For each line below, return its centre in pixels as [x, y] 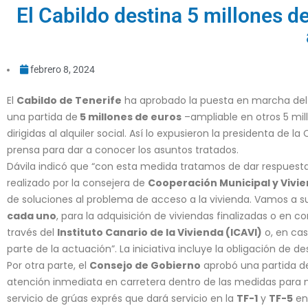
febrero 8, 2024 [63, 69]
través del [32, 232]
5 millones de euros [130, 117]
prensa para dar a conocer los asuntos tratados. [123, 150]
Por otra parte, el [48, 265]
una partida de [42, 117]
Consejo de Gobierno [145, 265]
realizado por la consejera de [77, 183]
